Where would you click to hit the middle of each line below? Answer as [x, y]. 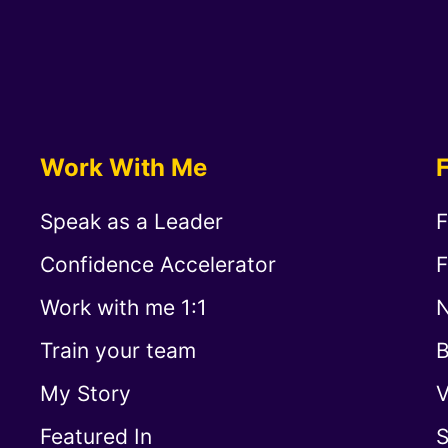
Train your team [118, 350]
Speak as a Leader [131, 221]
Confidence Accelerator [158, 264]
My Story [85, 393]
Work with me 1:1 [123, 307]
